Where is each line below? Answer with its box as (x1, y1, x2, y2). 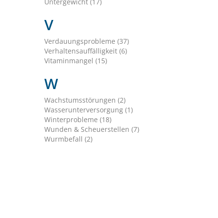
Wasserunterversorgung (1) (44, 105, 133, 115)
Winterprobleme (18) (44, 115, 111, 125)
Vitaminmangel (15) (44, 56, 107, 66)
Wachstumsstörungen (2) (44, 95, 126, 105)
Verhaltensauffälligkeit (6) (44, 46, 127, 56)
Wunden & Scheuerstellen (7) (44, 125, 139, 134)
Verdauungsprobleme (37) (44, 36, 129, 46)
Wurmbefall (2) (44, 134, 92, 144)
